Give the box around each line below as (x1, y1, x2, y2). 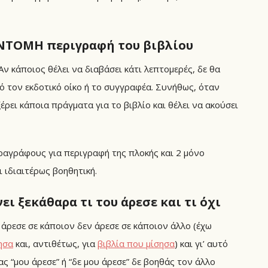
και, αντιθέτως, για (13, 237, 98, 249)
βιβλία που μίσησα (98, 237, 175, 249)
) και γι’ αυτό (175, 237, 228, 249)
